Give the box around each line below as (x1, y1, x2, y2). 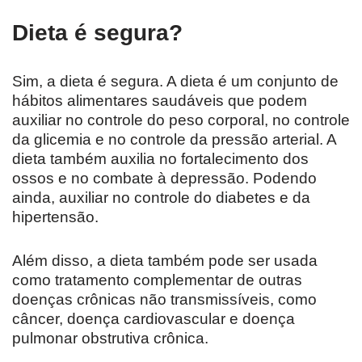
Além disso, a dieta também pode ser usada (12, 252, 318, 270)
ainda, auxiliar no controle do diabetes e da (12, 189, 310, 207)
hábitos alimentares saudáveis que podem (12, 92, 307, 110)
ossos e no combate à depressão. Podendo (12, 170, 317, 187)
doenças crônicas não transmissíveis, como (12, 291, 317, 309)
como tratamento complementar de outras (12, 271, 302, 289)
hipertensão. (12, 208, 99, 226)
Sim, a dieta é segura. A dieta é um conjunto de (12, 73, 339, 90)
